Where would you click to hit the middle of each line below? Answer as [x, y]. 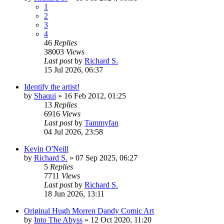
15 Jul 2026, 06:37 [73, 69]
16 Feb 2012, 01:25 [95, 95]
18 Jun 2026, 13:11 [74, 193]
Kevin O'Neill [46, 148]
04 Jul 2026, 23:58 [73, 131]
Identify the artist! [52, 86]
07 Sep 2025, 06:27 [106, 157]
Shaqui [45, 95]
